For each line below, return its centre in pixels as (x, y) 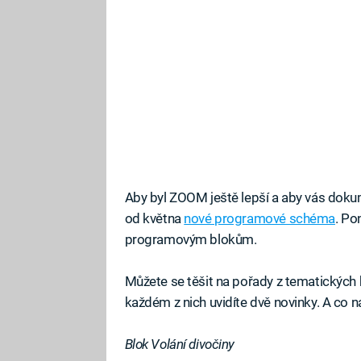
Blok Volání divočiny (180, 344)
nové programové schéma (259, 218)
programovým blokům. (191, 239)
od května (154, 218)
